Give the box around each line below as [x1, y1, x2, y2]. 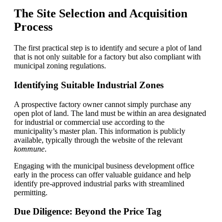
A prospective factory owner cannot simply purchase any [14, 100, 191, 109]
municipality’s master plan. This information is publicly [14, 126, 185, 135]
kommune [14, 144, 45, 153]
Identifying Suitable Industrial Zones [14, 79, 164, 90]
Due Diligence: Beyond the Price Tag [14, 206, 162, 217]
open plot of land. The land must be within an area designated [14, 109, 206, 117]
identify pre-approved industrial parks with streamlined [14, 179, 184, 188]
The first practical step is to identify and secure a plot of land [14, 44, 202, 53]
